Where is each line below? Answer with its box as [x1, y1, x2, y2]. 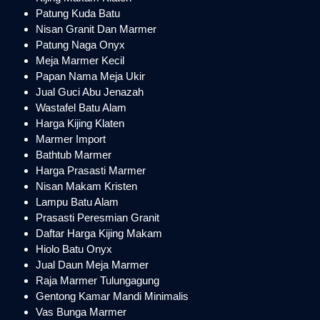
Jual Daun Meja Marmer [36, 259, 149, 271]
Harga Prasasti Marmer [36, 164, 146, 176]
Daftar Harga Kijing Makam [36, 227, 162, 239]
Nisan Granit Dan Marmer [36, 23, 156, 35]
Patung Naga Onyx [36, 39, 125, 51]
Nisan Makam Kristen [36, 180, 137, 192]
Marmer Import [36, 133, 106, 145]
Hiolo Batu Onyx [36, 243, 112, 255]
